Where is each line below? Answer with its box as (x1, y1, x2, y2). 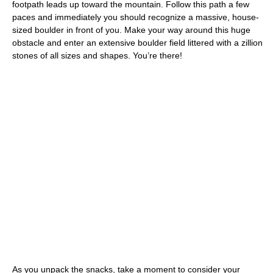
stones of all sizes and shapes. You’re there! (12, 50, 182, 60)
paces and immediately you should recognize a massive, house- (12, 12, 259, 22)
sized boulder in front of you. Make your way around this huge (12, 24, 250, 35)
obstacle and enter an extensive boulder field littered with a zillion (12, 37, 263, 48)
